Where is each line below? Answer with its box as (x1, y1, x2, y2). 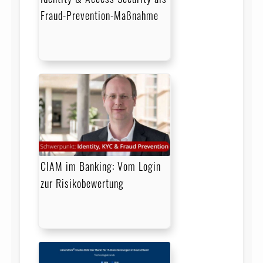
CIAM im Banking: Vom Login (40, 159, 161, 174)
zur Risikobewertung (40, 176, 124, 191)
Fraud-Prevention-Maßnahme (40, 8, 159, 23)
